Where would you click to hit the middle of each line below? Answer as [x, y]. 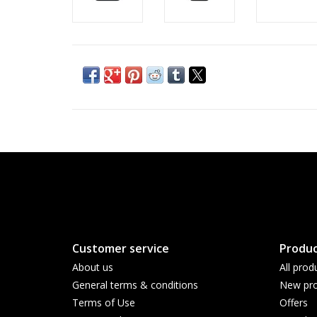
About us [93, 267]
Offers [293, 302]
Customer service [121, 248]
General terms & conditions [135, 285]
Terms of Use [104, 302]
